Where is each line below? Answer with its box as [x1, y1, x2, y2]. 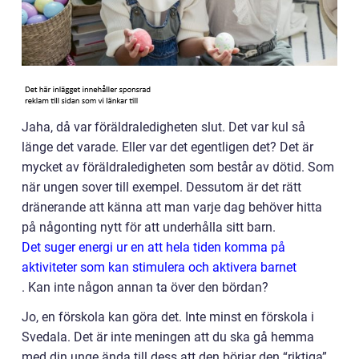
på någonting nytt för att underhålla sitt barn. [22, 220, 276, 235]
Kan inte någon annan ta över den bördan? [25, 280, 272, 295]
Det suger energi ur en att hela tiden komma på [22, 240, 285, 255]
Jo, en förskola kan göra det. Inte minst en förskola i [22, 309, 314, 325]
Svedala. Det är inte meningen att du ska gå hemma [22, 329, 314, 345]
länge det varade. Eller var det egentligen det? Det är [22, 139, 313, 155]
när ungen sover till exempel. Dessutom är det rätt [22, 179, 301, 195]
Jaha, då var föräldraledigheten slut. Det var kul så [22, 119, 305, 135]
